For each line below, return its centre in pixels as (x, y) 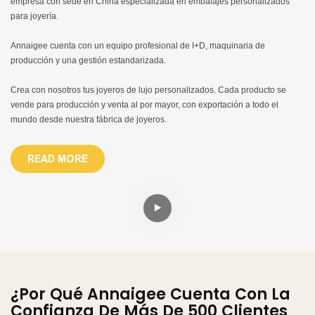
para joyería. (34, 16)
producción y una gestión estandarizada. (88, 60)
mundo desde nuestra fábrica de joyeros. (89, 119)
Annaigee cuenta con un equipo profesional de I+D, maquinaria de (138, 45)
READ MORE (58, 159)
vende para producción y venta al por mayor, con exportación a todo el (144, 104)
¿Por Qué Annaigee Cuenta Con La (150, 294)
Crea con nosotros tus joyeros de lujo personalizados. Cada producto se (148, 90)
